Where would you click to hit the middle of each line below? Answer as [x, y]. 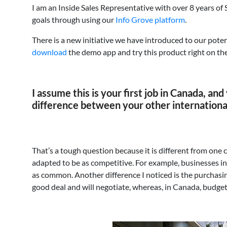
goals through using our [74, 20]
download [49, 52]
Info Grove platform [150, 20]
